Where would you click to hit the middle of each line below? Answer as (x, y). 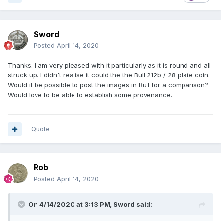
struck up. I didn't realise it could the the (71, 75)
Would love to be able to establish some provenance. (91, 95)
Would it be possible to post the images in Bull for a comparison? (108, 85)
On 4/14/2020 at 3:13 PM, (71, 204)
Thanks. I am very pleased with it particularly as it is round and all (109, 65)
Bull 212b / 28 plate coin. (172, 75)
